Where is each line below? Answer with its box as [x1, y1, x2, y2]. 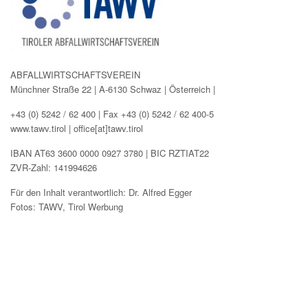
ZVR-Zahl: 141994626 [10, 160, 97, 174]
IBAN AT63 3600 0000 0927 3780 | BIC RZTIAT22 [10, 146, 209, 159]
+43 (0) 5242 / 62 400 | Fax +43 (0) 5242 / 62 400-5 [10, 107, 214, 120]
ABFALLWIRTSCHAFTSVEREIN [10, 67, 140, 81]
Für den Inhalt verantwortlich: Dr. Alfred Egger [10, 185, 192, 199]
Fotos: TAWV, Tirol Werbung [10, 199, 123, 213]
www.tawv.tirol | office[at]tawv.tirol [10, 121, 143, 135]
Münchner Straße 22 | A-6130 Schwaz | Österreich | [10, 82, 215, 96]
